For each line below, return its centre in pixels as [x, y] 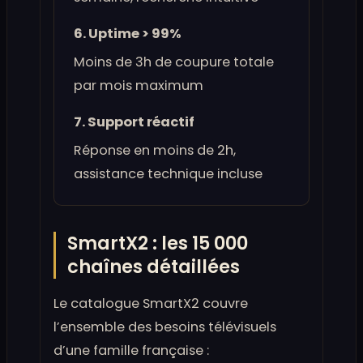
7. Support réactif [134, 122]
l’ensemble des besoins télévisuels [165, 327]
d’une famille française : [131, 351]
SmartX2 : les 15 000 [158, 243]
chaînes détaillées [154, 267]
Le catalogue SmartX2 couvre [151, 304]
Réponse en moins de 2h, [155, 151]
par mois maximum [139, 86]
